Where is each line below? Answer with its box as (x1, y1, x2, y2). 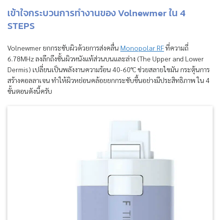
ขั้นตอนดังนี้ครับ (7, 86, 52, 96)
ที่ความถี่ (164, 43, 189, 53)
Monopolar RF (120, 43, 164, 53)
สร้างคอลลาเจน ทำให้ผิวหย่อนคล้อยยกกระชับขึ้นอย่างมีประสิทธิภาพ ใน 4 (7, 76, 210, 85)
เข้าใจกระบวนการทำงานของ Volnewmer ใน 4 (7, 6, 186, 21)
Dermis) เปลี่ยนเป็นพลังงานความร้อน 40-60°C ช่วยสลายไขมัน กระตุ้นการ (7, 65, 210, 74)
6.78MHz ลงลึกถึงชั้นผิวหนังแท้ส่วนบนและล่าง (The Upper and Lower (7, 54, 204, 63)
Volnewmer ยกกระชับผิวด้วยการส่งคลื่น (7, 43, 120, 53)
